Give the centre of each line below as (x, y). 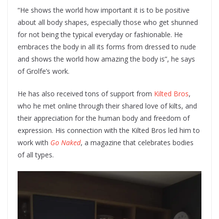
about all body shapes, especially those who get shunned (108, 22)
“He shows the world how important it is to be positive (104, 10)
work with (34, 142)
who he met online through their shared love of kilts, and (107, 106)
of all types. (36, 154)
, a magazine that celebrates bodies (137, 142)
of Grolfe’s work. (44, 71)
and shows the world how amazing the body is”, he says (106, 59)
